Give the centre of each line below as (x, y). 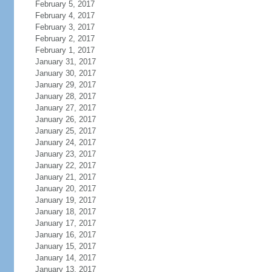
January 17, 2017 (65, 223)
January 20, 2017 (65, 189)
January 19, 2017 (65, 200)
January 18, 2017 (65, 212)
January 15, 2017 (65, 246)
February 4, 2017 (65, 15)
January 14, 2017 (65, 258)
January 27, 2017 (65, 108)
